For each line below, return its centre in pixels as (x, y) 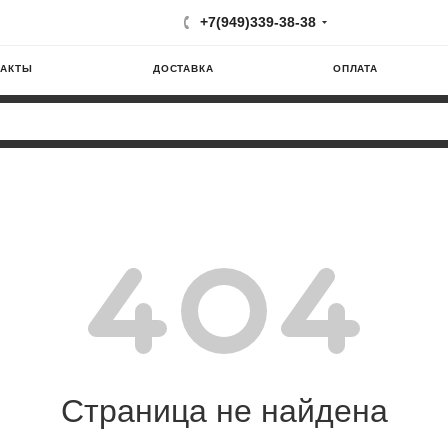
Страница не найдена (224, 411)
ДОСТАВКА (183, 68)
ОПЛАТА (355, 68)
